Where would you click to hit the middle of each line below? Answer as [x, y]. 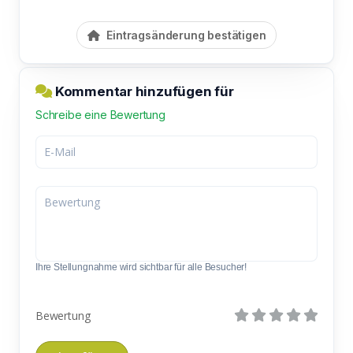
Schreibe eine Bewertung [100, 114]
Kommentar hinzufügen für [143, 91]
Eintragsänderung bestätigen [185, 35]
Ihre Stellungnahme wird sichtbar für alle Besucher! [141, 267]
